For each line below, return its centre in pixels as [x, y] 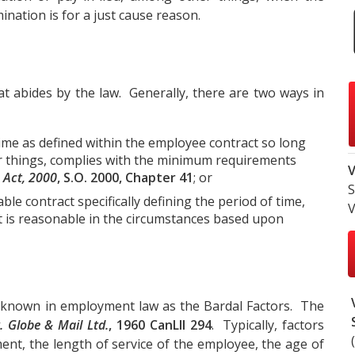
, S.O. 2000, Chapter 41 [125, 177]
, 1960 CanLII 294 [160, 324]
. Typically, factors [268, 324]
